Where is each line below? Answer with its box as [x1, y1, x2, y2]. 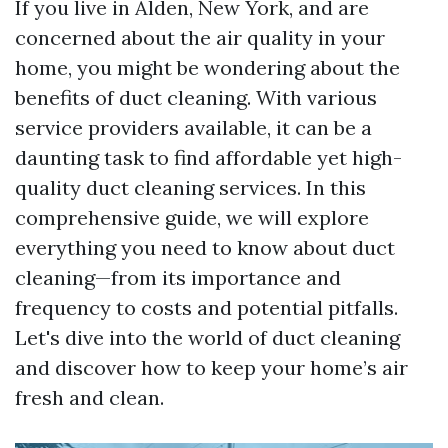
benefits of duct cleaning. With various [15, 85, 377, 110]
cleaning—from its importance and [15, 265, 341, 290]
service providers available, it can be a [15, 115, 372, 140]
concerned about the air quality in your [15, 25, 385, 50]
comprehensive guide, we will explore [15, 205, 369, 230]
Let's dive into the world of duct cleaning [15, 325, 400, 350]
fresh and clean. [15, 385, 164, 410]
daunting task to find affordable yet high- [15, 145, 402, 170]
